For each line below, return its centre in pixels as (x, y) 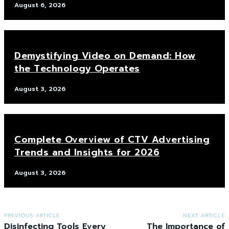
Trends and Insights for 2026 (87, 153)
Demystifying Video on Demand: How (105, 56)
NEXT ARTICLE (204, 216)
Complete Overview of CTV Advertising (112, 140)
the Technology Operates (77, 69)
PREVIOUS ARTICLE (32, 216)
